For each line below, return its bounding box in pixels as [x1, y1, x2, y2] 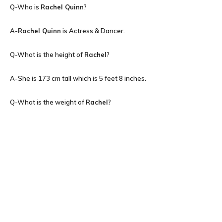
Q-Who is [10, 3, 41, 11]
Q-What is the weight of [10, 98, 86, 106]
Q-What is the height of [10, 51, 84, 58]
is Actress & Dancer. [61, 27, 125, 35]
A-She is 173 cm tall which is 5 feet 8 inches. [10, 74, 146, 82]
